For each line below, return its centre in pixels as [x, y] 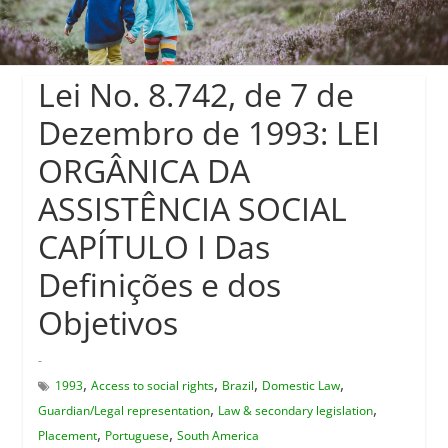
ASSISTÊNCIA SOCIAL [192, 208]
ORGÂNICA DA [143, 170]
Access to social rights [152, 385]
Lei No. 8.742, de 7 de [195, 94]
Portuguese [136, 435]
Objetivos [107, 322]
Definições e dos [159, 284]
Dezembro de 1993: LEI [208, 132]
